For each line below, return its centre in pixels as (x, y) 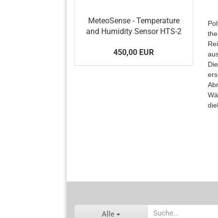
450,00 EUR (134, 52)
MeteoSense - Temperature (134, 21)
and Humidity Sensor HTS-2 (134, 31)
